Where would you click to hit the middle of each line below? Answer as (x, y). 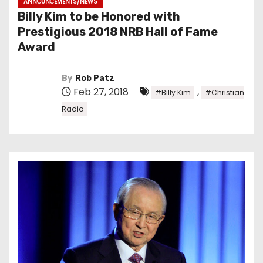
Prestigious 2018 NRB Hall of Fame (118, 32)
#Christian (225, 92)
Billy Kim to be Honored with (99, 16)
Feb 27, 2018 (101, 92)
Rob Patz (95, 78)
